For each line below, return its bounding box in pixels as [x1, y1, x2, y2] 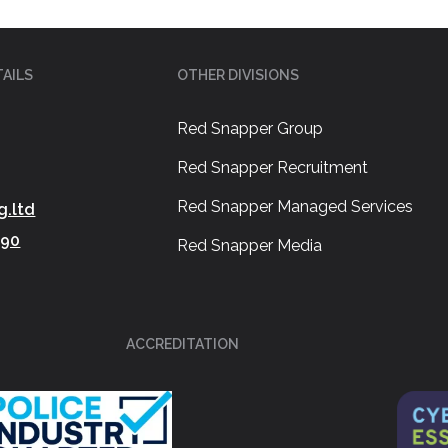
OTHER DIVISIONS [176, 67, 299, 84]
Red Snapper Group [176, 119, 323, 139]
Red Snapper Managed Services [176, 197, 413, 217]
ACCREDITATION [125, 336, 239, 353]
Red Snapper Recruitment [176, 158, 368, 178]
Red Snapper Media [176, 236, 322, 256]
